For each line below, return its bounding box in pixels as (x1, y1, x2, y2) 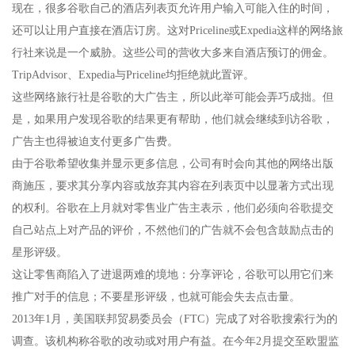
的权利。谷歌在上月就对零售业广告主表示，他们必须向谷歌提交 (12, 202, 334, 215)
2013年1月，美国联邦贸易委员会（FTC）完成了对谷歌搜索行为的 (12, 313, 338, 326)
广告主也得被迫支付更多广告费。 (12, 136, 178, 148)
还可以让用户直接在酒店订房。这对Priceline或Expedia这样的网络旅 (12, 25, 343, 37)
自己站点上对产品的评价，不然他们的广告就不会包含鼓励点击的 (12, 224, 334, 237)
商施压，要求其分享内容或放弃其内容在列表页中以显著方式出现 (12, 180, 334, 193)
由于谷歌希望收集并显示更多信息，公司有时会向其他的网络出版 (12, 158, 334, 170)
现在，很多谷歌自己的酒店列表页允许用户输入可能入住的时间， (12, 2, 334, 15)
